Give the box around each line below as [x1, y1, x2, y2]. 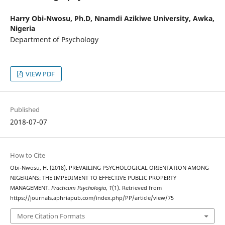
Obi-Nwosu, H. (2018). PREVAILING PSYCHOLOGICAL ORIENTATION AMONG [10, 164, 209, 172]
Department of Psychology [10, 35, 98, 45]
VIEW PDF [24, 69, 55, 79]
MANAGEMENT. [10, 184, 51, 192]
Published [10, 105, 40, 115]
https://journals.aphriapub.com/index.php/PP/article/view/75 [10, 194, 174, 202]
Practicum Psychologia [51, 184, 106, 192]
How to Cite [10, 151, 45, 160]
